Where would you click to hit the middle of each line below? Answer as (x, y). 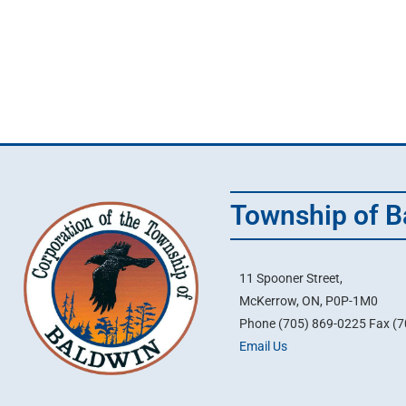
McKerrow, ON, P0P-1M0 (309, 300)
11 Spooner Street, (291, 278)
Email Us (263, 346)
